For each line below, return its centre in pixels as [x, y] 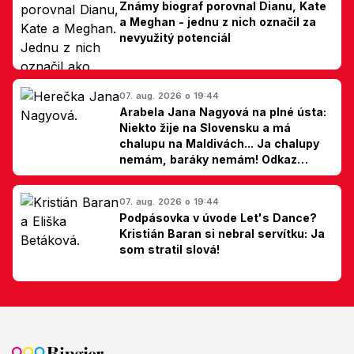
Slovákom [147, 175]
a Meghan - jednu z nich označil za [218, 21]
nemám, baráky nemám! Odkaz [208, 159]
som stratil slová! [169, 249]
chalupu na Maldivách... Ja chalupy [219, 143]
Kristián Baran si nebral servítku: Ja [222, 233]
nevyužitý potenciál [175, 37]
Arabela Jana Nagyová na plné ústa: [223, 111]
